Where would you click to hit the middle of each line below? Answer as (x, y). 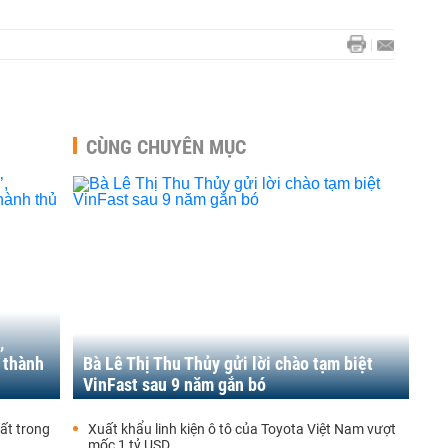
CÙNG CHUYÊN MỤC (166, 147)
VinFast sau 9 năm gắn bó (174, 384)
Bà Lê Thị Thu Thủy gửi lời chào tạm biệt (228, 363)
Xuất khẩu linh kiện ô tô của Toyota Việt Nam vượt (242, 429)
